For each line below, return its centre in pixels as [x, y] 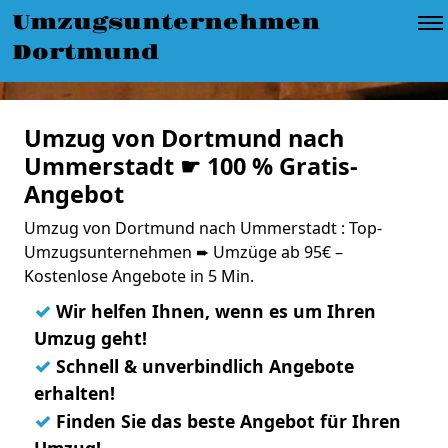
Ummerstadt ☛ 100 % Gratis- [191, 166]
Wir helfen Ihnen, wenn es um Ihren [213, 311]
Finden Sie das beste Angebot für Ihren [226, 421]
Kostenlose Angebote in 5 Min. [139, 276]
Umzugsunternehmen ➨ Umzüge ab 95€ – [183, 252]
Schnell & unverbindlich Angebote [202, 366]
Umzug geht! [90, 338]
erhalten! [74, 393]
